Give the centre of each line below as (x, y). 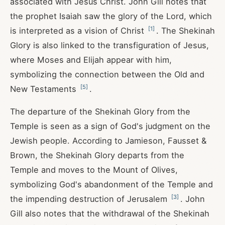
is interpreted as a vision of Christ (78, 31)
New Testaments (44, 89)
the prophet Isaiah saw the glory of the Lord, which (111, 16)
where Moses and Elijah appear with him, (91, 60)
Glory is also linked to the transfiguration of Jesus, (109, 45)
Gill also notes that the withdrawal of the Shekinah (110, 213)
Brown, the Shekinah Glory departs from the (97, 155)
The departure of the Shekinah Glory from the (100, 111)
